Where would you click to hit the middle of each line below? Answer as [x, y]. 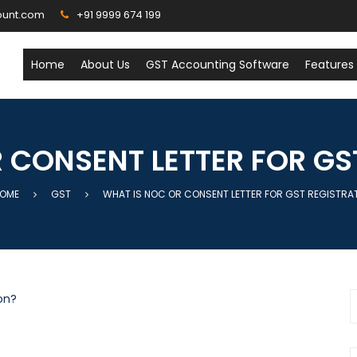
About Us [105, 65]
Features [330, 65]
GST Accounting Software [218, 65]
